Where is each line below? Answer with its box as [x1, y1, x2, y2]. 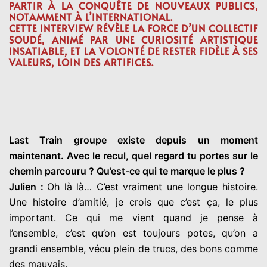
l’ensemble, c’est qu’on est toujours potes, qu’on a [9, 226, 258, 239]
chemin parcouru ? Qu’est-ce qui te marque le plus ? [9, 164, 245, 177]
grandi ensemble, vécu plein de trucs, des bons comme [9, 242, 258, 254]
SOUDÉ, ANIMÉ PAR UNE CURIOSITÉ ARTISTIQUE [9, 32, 258, 46]
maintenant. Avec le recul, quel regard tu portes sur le [9, 149, 258, 162]
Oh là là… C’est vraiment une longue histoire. [47, 180, 259, 193]
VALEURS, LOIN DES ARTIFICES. [9, 55, 154, 69]
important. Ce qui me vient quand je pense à [9, 211, 258, 223]
